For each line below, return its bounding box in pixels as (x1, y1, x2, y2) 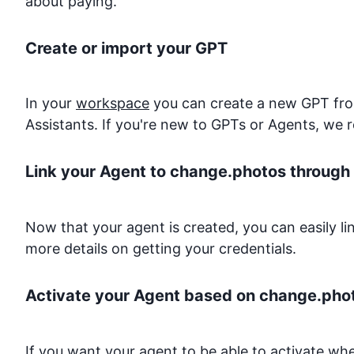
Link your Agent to (25, 162, 170, 182)
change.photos (170, 162, 286, 182)
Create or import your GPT (25, 38, 228, 58)
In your (25, 95, 76, 112)
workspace (76, 95, 149, 112)
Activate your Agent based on (25, 286, 259, 305)
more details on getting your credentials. (25, 240, 296, 257)
